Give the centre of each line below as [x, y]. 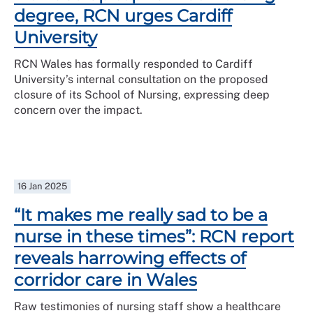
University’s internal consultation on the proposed [141, 79]
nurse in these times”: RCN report [154, 236]
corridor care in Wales [105, 280]
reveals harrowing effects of [130, 258]
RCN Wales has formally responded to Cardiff [133, 64]
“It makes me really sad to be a [141, 215]
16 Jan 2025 [43, 186]
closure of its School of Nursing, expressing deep [142, 95]
